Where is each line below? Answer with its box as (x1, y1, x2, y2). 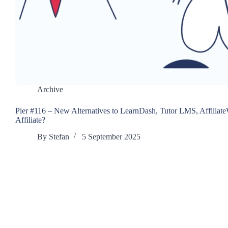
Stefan (49, 132, 70, 141)
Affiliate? (15, 115, 45, 124)
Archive (37, 84, 63, 94)
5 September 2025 (82, 132, 141, 141)
